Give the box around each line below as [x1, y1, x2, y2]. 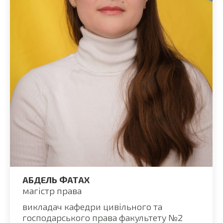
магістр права [22, 185, 82, 196]
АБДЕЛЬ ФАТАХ [22, 174, 90, 185]
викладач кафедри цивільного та [22, 201, 162, 212]
